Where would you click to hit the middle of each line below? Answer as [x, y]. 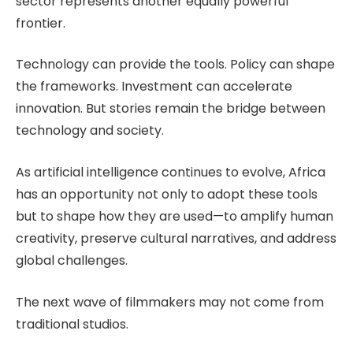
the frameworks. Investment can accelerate [154, 87]
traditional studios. [72, 324]
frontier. [41, 23]
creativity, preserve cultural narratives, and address [176, 239]
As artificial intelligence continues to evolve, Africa [171, 173]
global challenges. [72, 261]
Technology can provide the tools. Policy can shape [175, 65]
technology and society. [90, 131]
